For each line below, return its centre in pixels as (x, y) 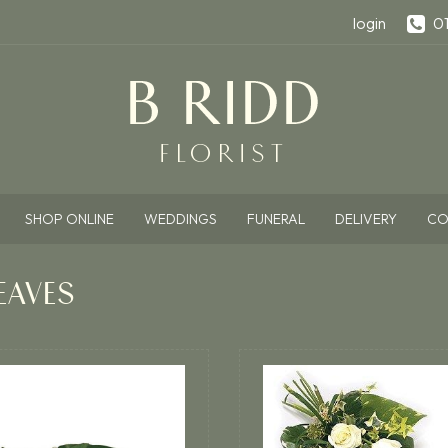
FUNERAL (275, 219)
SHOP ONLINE (69, 219)
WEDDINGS (180, 219)
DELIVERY (365, 219)
